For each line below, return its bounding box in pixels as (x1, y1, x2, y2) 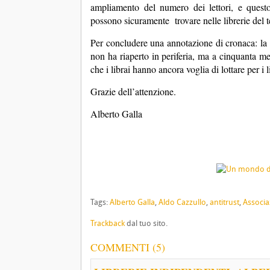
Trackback (90, 219, 125, 228)
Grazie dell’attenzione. (90, 85, 176, 98)
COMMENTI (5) (90, 240, 165, 254)
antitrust (210, 198, 239, 207)
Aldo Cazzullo (159, 198, 206, 207)
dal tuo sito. (125, 219, 168, 228)
